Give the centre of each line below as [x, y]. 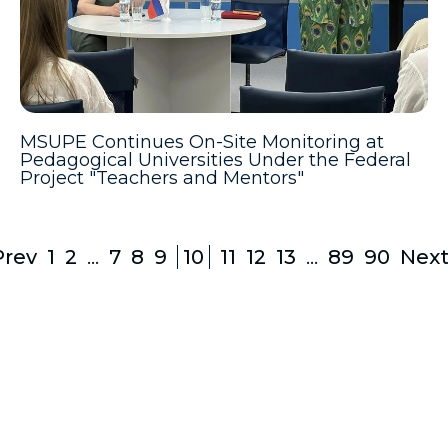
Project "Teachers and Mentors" [162, 178]
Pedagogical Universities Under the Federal [215, 160]
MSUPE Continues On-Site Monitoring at [202, 142]
